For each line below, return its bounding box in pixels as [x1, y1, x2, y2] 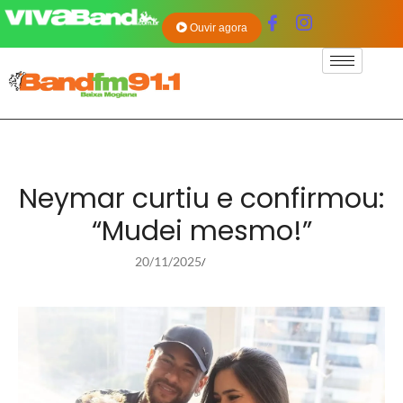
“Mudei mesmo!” [91, 212, 312, 251]
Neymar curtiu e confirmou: [19, 180, 384, 219]
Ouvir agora [190, 22, 248, 34]
